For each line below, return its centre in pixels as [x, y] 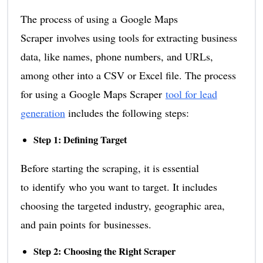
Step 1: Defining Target [80, 140]
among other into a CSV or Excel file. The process [128, 75]
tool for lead [191, 94]
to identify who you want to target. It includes [119, 187]
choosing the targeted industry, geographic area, [122, 206]
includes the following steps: [127, 113]
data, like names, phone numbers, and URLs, [117, 57]
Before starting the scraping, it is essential [109, 168]
